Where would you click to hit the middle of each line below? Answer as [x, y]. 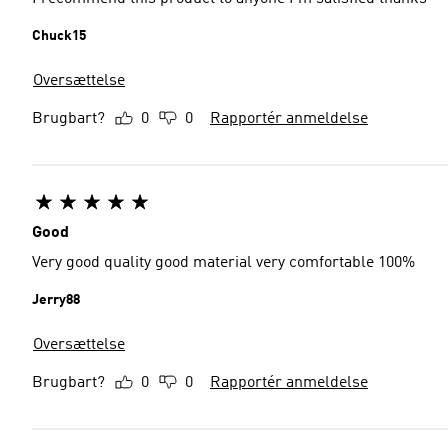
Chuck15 [59, 36]
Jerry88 [56, 300]
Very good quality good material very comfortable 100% [223, 263]
